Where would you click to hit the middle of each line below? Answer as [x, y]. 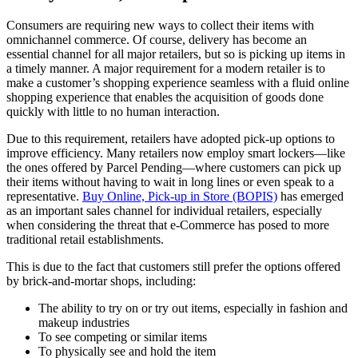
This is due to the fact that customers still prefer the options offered [173, 267]
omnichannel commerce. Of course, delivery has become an [157, 40]
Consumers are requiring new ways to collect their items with [160, 26]
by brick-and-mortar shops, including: [101, 281]
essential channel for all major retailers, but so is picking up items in [176, 54]
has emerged [310, 197]
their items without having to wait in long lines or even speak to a [170, 182]
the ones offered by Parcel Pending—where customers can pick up [174, 168]
